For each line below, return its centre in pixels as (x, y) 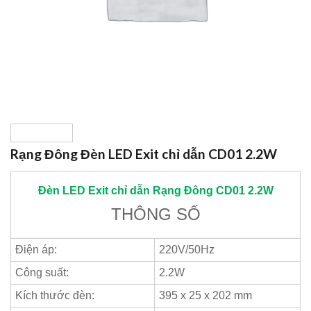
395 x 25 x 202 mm (205, 295)
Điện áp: (36, 250)
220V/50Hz (187, 250)
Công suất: (42, 272)
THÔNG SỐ (155, 214)
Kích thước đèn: (55, 295)
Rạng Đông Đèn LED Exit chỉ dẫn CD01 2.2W (144, 154)
